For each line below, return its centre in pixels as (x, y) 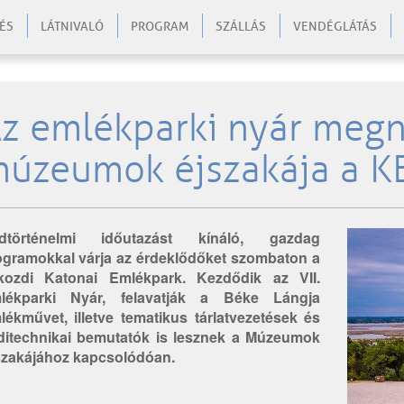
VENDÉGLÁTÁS (335, 27)
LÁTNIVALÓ (72, 27)
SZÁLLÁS (241, 27)
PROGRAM (160, 27)
